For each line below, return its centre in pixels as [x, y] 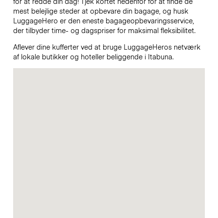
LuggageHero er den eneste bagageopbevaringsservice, [103, 20]
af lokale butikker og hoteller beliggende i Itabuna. [94, 57]
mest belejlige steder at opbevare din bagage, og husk [100, 10]
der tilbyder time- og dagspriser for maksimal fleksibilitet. [105, 30]
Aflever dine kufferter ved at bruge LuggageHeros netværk [107, 47]
